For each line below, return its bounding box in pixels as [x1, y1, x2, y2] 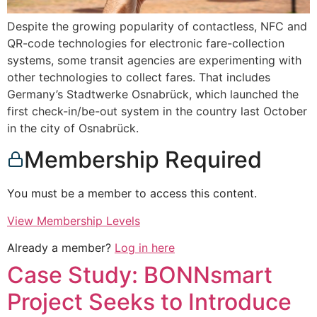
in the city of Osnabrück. [7, 120, 139, 135]
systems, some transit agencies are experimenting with [7, 52, 301, 67]
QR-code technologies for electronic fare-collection [7, 35, 284, 50]
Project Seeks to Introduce [7, 287, 292, 316]
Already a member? [7, 240, 115, 255]
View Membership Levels [7, 213, 140, 228]
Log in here [115, 240, 175, 255]
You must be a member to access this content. [7, 186, 257, 201]
